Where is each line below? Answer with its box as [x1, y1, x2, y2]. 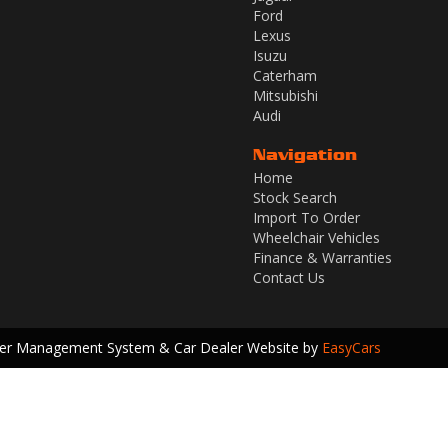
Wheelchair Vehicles [253, 228, 380, 247]
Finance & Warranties [253, 248, 392, 267]
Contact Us [253, 268, 325, 287]
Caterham [253, 66, 317, 85]
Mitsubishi [253, 86, 318, 105]
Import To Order [253, 208, 360, 227]
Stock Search [253, 188, 337, 207]
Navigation [253, 144, 357, 164]
